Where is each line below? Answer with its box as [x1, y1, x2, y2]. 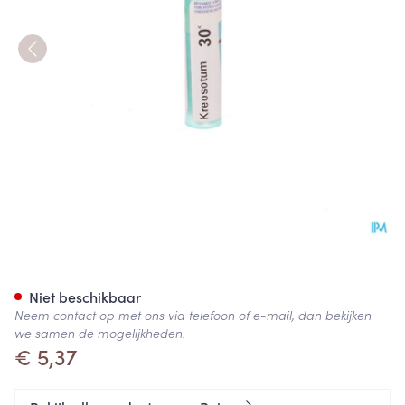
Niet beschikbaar [29, 287, 141, 306]
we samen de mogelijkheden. [14, 324, 185, 342]
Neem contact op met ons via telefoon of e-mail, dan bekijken [14, 306, 372, 324]
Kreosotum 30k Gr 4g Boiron [14, 255, 382, 296]
